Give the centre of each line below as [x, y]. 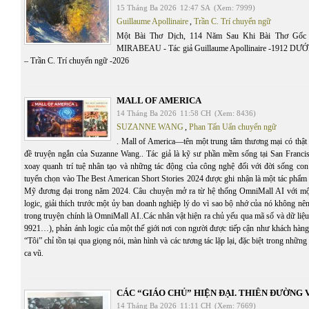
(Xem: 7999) [235, 7]
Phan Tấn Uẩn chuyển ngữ [233, 127]
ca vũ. [34, 253]
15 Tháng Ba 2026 [147, 7]
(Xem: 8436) [235, 113]
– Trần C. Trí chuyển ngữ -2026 [77, 60]
